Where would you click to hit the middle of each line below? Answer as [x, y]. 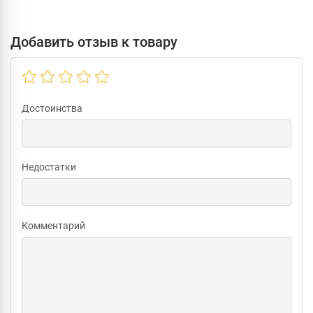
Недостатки [49, 167]
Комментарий [53, 225]
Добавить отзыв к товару [94, 42]
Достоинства [52, 108]
